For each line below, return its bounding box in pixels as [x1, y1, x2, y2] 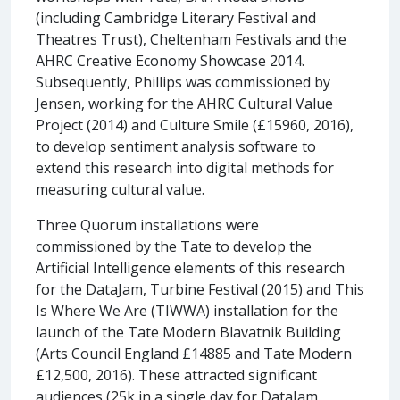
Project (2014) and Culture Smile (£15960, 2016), [36, 114, 354, 135]
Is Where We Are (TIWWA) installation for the [36, 300, 338, 321]
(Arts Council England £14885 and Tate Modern [36, 343, 352, 363]
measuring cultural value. [36, 179, 204, 199]
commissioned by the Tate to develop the [36, 236, 312, 256]
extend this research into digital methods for [36, 157, 334, 178]
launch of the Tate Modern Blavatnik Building [36, 321, 341, 342]
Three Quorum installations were [36, 214, 259, 235]
